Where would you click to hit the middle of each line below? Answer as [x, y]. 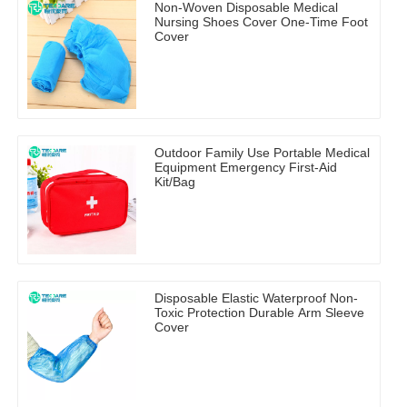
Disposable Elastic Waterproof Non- [256, 298]
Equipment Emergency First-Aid [246, 168]
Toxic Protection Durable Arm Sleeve [259, 313]
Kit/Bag [175, 182]
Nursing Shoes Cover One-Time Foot [261, 22]
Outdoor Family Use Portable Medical [262, 153]
